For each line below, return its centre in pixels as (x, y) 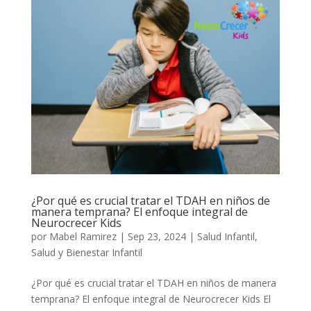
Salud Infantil (226, 236)
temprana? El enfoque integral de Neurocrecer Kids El (151, 299)
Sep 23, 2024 (157, 236)
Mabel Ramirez (83, 236)
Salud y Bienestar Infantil (86, 252)
